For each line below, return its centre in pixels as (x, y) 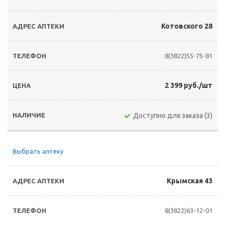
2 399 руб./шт (189, 85)
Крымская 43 (190, 181)
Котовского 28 (187, 26)
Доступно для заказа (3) (173, 116)
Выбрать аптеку (38, 151)
